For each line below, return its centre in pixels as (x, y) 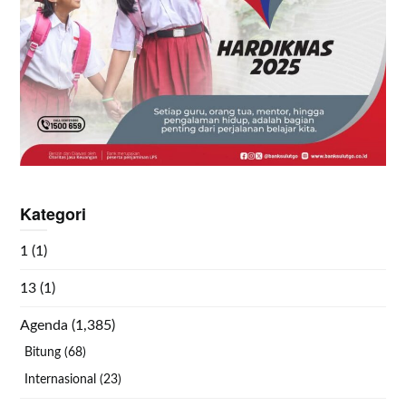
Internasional (61, 379)
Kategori (53, 213)
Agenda (44, 325)
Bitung (43, 352)
